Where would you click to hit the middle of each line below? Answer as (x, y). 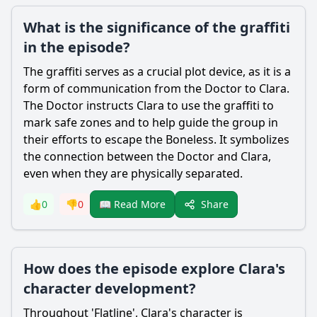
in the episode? (77, 47)
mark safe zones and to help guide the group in (151, 122)
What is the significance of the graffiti (157, 27)
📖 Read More (132, 204)
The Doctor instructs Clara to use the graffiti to (149, 105)
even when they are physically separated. (133, 173)
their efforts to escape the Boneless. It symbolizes (156, 139)
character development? (110, 288)
